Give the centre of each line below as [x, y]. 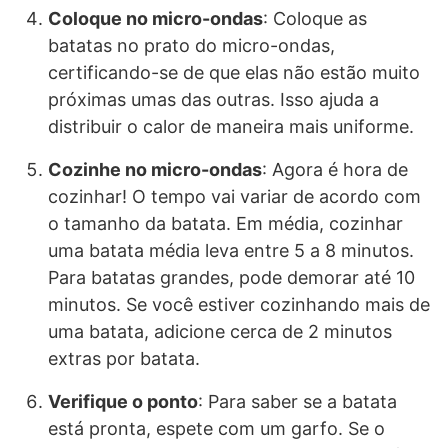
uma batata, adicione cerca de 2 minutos [220, 332]
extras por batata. [124, 359]
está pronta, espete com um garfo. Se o [216, 429]
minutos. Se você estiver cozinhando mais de [239, 305]
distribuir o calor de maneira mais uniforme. [231, 127]
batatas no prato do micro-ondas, [191, 46]
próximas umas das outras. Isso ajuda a [213, 100]
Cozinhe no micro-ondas [155, 170]
